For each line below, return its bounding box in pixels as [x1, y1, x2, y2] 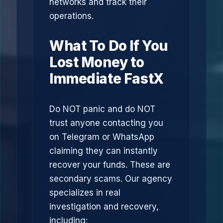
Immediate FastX [49, 70, 164, 87]
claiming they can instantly [49, 146, 158, 156]
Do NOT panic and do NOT [49, 104, 155, 114]
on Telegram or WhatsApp [49, 132, 154, 142]
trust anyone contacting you [49, 118, 163, 128]
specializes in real [49, 188, 120, 198]
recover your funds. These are [49, 160, 170, 170]
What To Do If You [49, 37, 168, 54]
